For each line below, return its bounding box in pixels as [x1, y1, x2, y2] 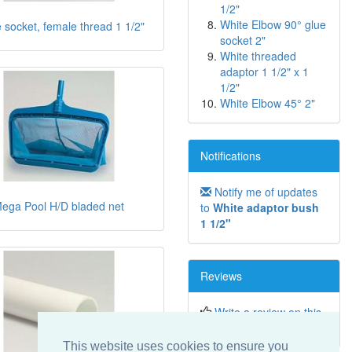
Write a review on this [214, 304, 321, 321]
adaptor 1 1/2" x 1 [220, 64, 309, 80]
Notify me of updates [211, 184, 317, 200]
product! [200, 320, 241, 336]
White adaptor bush [213, 200, 319, 216]
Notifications [200, 148, 261, 164]
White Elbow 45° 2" [220, 95, 315, 112]
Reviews [200, 268, 242, 284]
